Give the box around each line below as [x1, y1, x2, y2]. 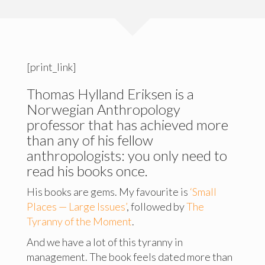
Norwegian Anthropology [26, 101, 180, 118]
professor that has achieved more [26, 116, 228, 133]
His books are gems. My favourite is [26, 185, 190, 198]
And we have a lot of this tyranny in [26, 235, 183, 248]
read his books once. [26, 162, 148, 179]
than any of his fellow [26, 131, 153, 148]
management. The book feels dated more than [26, 250, 232, 263]
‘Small [189, 185, 216, 198]
